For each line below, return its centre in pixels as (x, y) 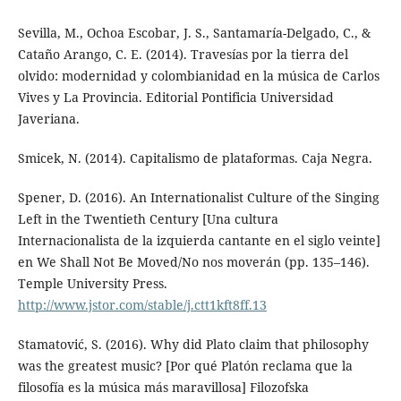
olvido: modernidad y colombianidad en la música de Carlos (198, 75)
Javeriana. (48, 118)
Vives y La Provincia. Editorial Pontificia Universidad (175, 97)
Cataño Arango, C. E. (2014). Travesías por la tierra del (183, 54)
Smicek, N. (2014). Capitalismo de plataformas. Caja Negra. (195, 158)
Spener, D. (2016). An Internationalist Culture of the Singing (198, 197)
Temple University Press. (92, 283)
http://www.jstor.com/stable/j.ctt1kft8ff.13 (142, 304)
